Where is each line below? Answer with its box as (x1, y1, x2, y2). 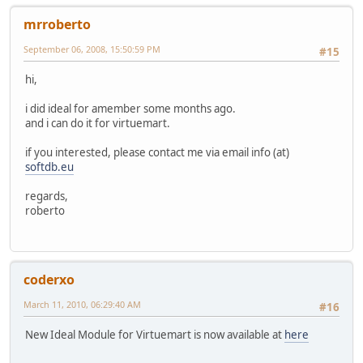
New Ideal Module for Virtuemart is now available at (25, 327, 284, 343)
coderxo (23, 271, 75, 289)
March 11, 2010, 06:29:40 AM (23, 298, 141, 311)
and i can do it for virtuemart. (25, 115, 170, 130)
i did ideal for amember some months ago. (25, 100, 236, 116)
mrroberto (23, 15, 91, 33)
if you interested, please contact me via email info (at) (25, 144, 289, 160)
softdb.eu (25, 159, 74, 174)
